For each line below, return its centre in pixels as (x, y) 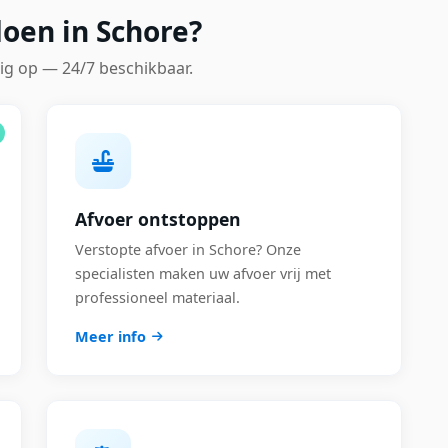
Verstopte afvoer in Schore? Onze (188, 249)
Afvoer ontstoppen (158, 219)
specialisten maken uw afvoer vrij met (203, 273)
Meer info (110, 336)
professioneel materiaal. (157, 297)
